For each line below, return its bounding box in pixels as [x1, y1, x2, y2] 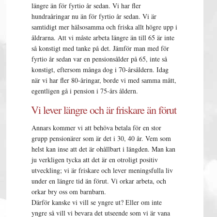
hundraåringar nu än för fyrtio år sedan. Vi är [31, 11, 157, 21]
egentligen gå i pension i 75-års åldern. [31, 86, 139, 95]
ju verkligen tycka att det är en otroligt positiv [31, 155, 158, 164]
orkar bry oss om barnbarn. [31, 186, 107, 196]
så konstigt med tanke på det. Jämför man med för [31, 43, 170, 53]
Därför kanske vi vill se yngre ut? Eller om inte [31, 197, 162, 207]
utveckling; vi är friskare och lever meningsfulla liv [31, 165, 173, 175]
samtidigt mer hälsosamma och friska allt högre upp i [31, 22, 178, 31]
